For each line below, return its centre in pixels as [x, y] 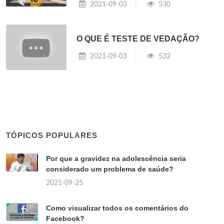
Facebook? [65, 219]
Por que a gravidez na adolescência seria [116, 159]
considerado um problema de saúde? [110, 169]
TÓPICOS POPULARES [52, 135]
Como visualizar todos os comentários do [117, 208]
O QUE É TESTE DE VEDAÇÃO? [138, 39]
